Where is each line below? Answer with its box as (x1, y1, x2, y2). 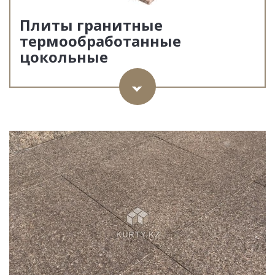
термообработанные (20, 31, 181, 51)
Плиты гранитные (20, 15, 163, 35)
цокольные (20, 47, 108, 67)
